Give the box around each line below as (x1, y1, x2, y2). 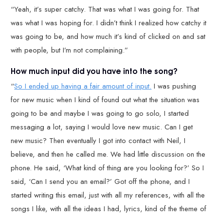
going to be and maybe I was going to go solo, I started (11, 108, 189, 119)
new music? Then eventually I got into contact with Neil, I (11, 135, 186, 146)
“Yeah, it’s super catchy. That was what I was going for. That (11, 3, 200, 15)
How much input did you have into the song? (11, 64, 178, 76)
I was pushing (151, 81, 197, 92)
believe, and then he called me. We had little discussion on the (11, 149, 206, 160)
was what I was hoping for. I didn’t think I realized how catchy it (11, 17, 207, 28)
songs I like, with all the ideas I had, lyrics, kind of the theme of (11, 203, 207, 215)
